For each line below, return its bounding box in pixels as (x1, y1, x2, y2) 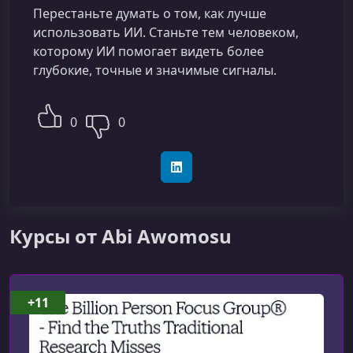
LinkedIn (175, 166, 221, 182)
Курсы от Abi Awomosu (9, 223, 232, 249)
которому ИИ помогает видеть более (33, 43, 264, 60)
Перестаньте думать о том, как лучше (33, 5, 266, 22)
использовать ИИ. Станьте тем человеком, (33, 24, 299, 41)
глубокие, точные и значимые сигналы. (33, 61, 277, 79)
